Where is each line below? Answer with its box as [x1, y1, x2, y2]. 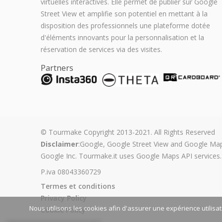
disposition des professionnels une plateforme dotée [41, 21, 210, 30]
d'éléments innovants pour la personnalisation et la [41, 33, 204, 42]
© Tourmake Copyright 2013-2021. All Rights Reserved [41, 127, 215, 137]
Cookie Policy [41, 205, 86, 215]
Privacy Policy [41, 193, 87, 203]
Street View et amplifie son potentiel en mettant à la [41, 9, 208, 18]
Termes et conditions [41, 181, 115, 191]
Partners [41, 62, 73, 73]
